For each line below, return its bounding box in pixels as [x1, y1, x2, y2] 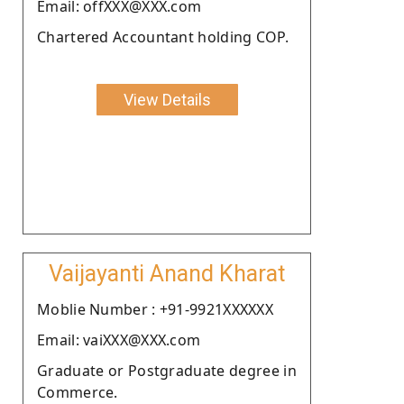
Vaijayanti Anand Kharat [49, 260, 285, 287]
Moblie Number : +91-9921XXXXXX [37, 298, 273, 319]
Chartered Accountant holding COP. [37, 26, 289, 47]
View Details [123, 89, 211, 109]
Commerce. [37, 381, 118, 402]
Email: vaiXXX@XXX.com [37, 329, 201, 350]
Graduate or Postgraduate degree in [37, 360, 297, 381]
